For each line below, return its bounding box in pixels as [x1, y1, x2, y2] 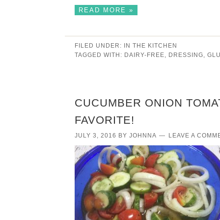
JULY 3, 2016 [75, 132, 116, 139]
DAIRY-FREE [124, 51, 165, 58]
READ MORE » [79, 6, 134, 14]
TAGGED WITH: [75, 51, 124, 58]
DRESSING [168, 51, 203, 58]
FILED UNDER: [75, 42, 124, 49]
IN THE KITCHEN [124, 42, 177, 49]
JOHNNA [129, 132, 156, 139]
